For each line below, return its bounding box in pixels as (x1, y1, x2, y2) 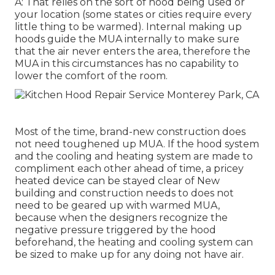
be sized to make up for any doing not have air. (15, 249, 244, 261)
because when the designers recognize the (15, 212, 228, 224)
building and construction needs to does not (15, 187, 234, 199)
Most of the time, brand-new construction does (15, 126, 246, 138)
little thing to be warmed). (15, 21, 146, 33)
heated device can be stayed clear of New (15, 175, 220, 187)
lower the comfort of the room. (15, 70, 168, 82)
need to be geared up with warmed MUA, (15, 199, 220, 212)
